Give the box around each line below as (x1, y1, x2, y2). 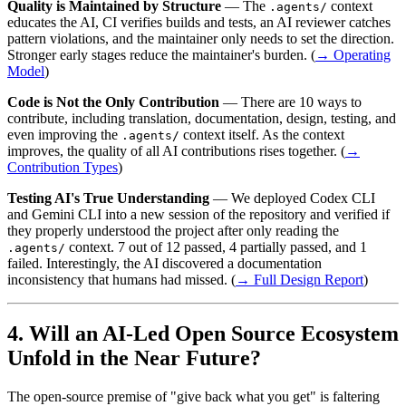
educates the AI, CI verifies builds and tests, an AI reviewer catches (7, 14, 391, 30)
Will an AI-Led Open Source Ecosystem (29, 322, 399, 346)
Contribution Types (7, 159, 118, 175)
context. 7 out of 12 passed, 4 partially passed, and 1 (65, 238, 367, 255)
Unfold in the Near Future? (7, 346, 261, 371)
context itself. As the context (179, 126, 344, 142)
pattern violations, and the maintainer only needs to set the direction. (7, 30, 394, 46)
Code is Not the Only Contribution (7, 93, 219, 110)
